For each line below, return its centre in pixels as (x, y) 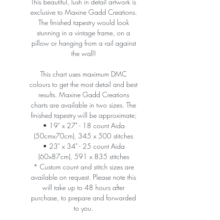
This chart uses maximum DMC (83, 74)
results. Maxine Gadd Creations (83, 95)
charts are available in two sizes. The (83, 105)
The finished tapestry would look (83, 22)
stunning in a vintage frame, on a (83, 33)
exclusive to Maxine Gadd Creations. (83, 12)
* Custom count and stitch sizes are (83, 167)
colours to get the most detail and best (83, 84)
